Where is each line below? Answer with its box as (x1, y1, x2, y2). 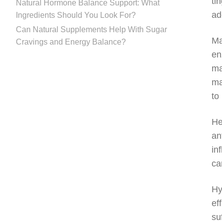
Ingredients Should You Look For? (16, 10, 136, 19)
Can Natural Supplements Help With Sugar (16, 25, 167, 34)
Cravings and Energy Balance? (16, 37, 126, 46)
